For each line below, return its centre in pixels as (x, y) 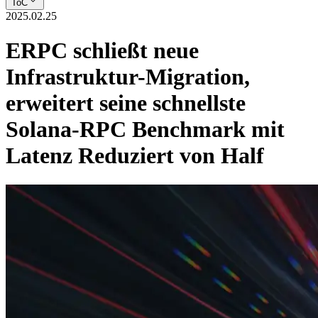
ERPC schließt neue (102, 51)
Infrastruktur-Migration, (128, 77)
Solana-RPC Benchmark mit (145, 130)
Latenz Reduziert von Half (135, 156)
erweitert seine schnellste (126, 103)
